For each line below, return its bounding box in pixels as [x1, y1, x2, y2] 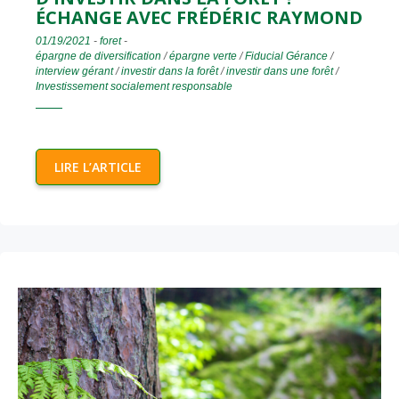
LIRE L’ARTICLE [54, 159, 142, 176]
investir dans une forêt [226, 65, 333, 78]
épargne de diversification [36, 50, 161, 63]
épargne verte [169, 50, 237, 63]
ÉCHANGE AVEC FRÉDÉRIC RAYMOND [36, 5, 362, 30]
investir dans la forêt [121, 65, 218, 78]
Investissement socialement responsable [36, 80, 232, 94]
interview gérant [36, 65, 113, 78]
